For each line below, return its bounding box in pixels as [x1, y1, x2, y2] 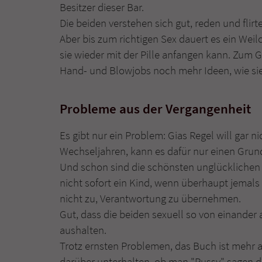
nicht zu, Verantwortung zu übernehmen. [60, 191, 241, 206]
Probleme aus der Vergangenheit [60, 99, 251, 117]
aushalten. [60, 223, 106, 237]
